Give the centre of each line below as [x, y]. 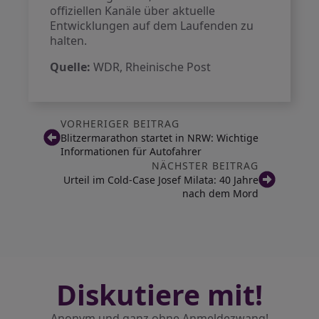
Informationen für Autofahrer [131, 151]
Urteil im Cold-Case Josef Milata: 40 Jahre [161, 180]
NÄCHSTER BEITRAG [205, 166]
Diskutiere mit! [159, 294]
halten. [69, 41]
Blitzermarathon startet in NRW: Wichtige [159, 138]
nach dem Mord [221, 193]
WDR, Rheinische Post [151, 67]
